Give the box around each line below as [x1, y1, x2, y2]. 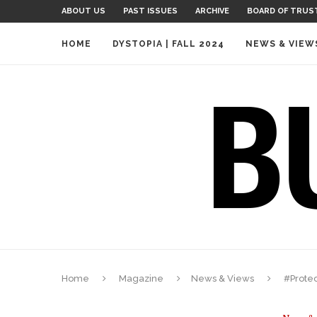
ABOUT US [62, 6, 105, 16]
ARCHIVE [195, 6, 229, 16]
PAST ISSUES [123, 6, 178, 16]
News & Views [191, 273, 254, 284]
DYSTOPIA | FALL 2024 [113, 39, 224, 49]
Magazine [119, 273, 163, 284]
